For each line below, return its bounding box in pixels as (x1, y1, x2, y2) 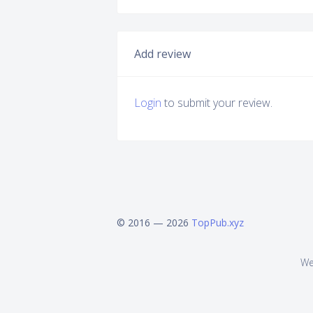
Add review (134, 45, 191, 61)
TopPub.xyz (191, 216, 244, 230)
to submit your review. (161, 94, 272, 110)
